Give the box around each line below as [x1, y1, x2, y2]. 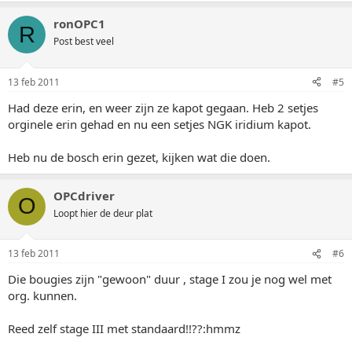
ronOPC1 [53, 16, 105, 31]
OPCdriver [53, 187, 115, 203]
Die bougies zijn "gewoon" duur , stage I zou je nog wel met [8, 271, 332, 287]
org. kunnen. [8, 288, 77, 303]
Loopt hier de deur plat [53, 206, 152, 220]
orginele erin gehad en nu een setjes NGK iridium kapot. [8, 115, 311, 132]
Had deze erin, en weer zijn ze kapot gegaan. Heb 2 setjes [8, 99, 318, 115]
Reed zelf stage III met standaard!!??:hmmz [8, 321, 240, 336]
